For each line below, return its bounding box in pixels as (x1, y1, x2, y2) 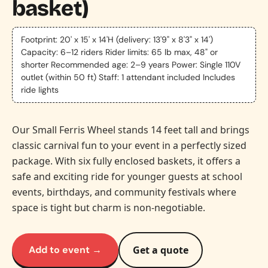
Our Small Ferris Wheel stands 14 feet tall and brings (12, 123, 249, 136)
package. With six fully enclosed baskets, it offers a (12, 154, 240, 167)
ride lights (21, 84, 59, 95)
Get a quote (133, 243, 188, 257)
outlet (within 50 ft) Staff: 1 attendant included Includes (21, 72, 235, 83)
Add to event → (29, 243, 102, 256)
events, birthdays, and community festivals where (12, 185, 236, 199)
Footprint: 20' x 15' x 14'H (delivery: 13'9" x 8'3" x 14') (21, 34, 213, 45)
